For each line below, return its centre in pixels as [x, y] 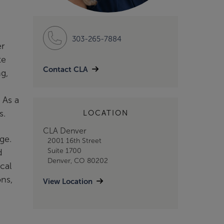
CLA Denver [65, 131]
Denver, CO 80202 [77, 161]
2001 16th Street [74, 141]
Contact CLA [65, 69]
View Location [68, 181]
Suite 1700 [64, 151]
